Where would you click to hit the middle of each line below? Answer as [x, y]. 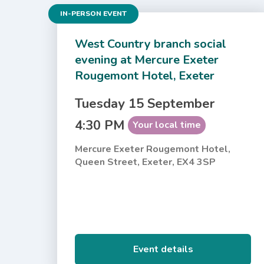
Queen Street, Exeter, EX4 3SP [146, 162]
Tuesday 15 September [145, 103]
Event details [163, 249]
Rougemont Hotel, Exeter [145, 75]
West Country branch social [151, 44]
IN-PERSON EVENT [94, 13]
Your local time [167, 125]
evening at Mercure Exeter [147, 60]
